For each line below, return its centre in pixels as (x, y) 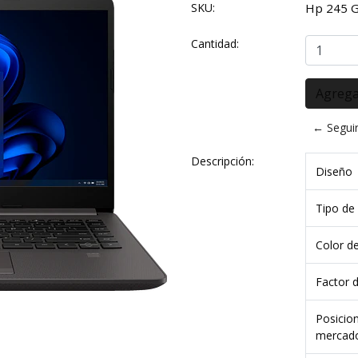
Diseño (334, 171)
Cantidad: (215, 44)
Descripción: (223, 161)
